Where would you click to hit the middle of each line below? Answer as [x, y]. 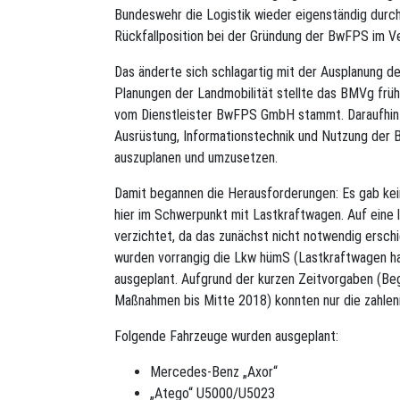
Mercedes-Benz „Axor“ [214, 371]
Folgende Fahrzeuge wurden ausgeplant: [226, 336]
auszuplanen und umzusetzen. [196, 157]
